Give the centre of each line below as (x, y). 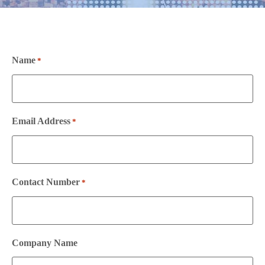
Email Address (41, 121)
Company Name (45, 243)
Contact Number (46, 182)
